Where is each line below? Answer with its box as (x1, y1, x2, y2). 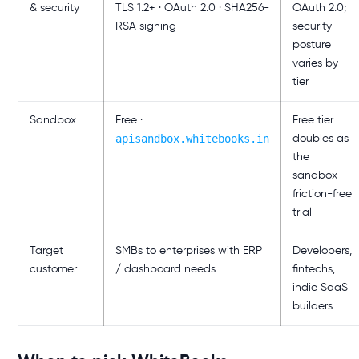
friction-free (292, 188, 352, 200)
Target (30, 245, 63, 256)
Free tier (292, 115, 333, 126)
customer (30, 264, 77, 275)
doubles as (292, 133, 349, 144)
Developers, (292, 245, 352, 256)
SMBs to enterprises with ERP (115, 245, 262, 256)
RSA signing (115, 21, 176, 32)
